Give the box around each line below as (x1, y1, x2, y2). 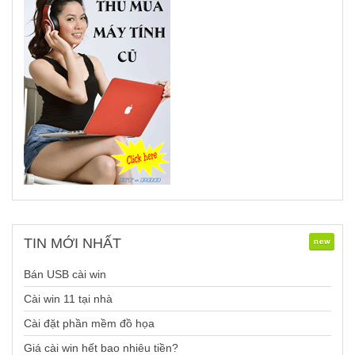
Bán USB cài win (24, 268, 106, 281)
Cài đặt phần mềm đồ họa (24, 317, 155, 330)
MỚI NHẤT (47, 235, 121, 252)
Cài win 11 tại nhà (24, 292, 113, 306)
